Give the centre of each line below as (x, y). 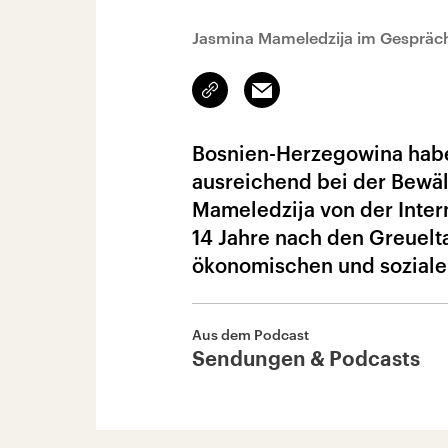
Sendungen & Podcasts (306, 360)
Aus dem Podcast (250, 334)
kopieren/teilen (257, 99)
